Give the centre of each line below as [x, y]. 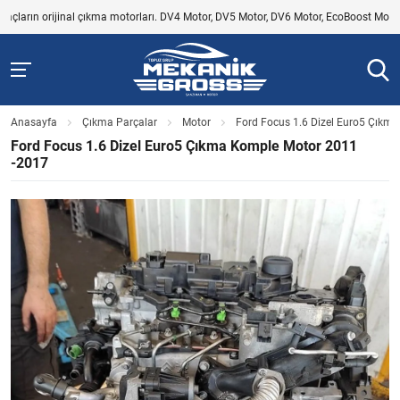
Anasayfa [34, 123]
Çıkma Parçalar [120, 123]
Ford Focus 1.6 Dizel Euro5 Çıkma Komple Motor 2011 [184, 146]
